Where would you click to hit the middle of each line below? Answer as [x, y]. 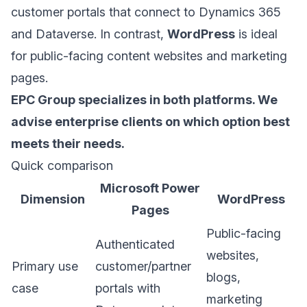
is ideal [256, 34]
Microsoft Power [150, 188]
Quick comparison [62, 165]
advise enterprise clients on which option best [150, 122]
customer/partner [143, 266]
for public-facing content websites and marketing [149, 56]
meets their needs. [68, 144]
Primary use [45, 266]
